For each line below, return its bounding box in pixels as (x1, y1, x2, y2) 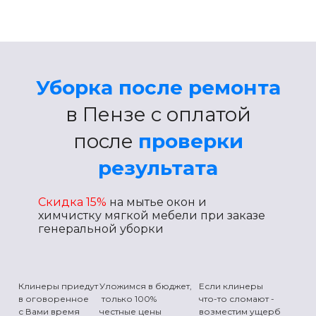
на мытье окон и (109, 195, 207, 209)
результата (98, 156, 218, 180)
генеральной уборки (38, 222, 164, 236)
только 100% (99, 293, 157, 304)
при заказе (200, 209, 265, 222)
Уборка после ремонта (35, 75, 281, 99)
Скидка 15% (38, 195, 107, 209)
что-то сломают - (199, 293, 274, 304)
